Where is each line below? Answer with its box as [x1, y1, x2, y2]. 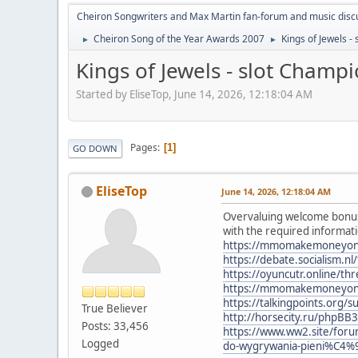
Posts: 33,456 [82, 318, 149, 333]
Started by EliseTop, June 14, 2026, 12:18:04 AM [76, 86, 312, 101]
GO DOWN [73, 141, 117, 154]
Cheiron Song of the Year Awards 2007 [93, 32, 265, 46]
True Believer [82, 300, 148, 316]
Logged [82, 336, 119, 351]
